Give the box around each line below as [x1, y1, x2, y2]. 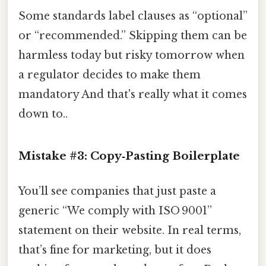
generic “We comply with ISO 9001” [18, 204, 212, 218]
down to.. [18, 107, 68, 121]
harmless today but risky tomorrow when [18, 49, 245, 62]
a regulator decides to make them [18, 68, 201, 82]
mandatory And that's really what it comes [18, 88, 247, 102]
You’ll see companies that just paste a [18, 185, 216, 198]
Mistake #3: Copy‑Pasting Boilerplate [18, 149, 240, 163]
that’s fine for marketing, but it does [18, 243, 211, 257]
